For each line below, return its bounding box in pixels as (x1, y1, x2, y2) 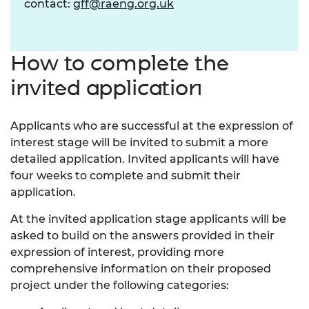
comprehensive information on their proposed (10, 261, 271, 275)
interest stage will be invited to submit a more (10, 135, 268, 149)
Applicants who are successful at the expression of (10, 119, 293, 132)
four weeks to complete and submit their (10, 168, 241, 182)
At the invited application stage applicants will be (10, 212, 286, 226)
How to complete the (10, 50, 229, 76)
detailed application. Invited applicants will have (10, 152, 279, 166)
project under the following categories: (10, 278, 229, 292)
